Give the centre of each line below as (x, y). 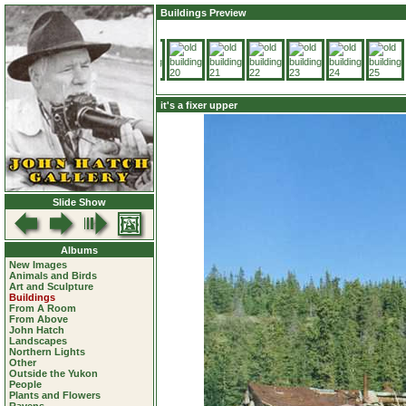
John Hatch (37, 330)
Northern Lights (47, 352)
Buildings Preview (203, 13)
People (25, 384)
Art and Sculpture (51, 286)
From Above (39, 319)
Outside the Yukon (53, 373)
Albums (79, 250)
